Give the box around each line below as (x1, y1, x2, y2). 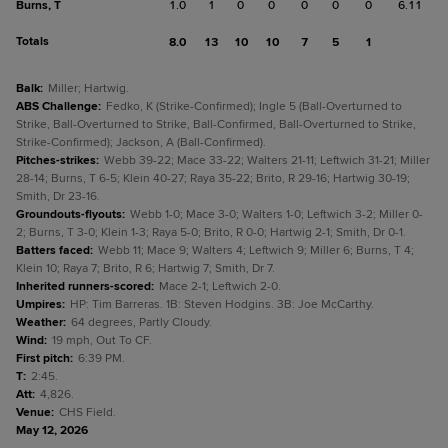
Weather (16, 315, 63, 330)
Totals (16, 34, 49, 49)
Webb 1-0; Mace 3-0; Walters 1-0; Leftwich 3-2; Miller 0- (130, 207, 423, 222)
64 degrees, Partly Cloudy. (71, 315, 212, 330)
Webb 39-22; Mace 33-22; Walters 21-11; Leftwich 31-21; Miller (104, 153, 430, 168)
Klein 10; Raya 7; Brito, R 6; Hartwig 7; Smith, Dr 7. (16, 261, 275, 276)
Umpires (16, 297, 62, 312)
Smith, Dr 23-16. (16, 189, 100, 204)
